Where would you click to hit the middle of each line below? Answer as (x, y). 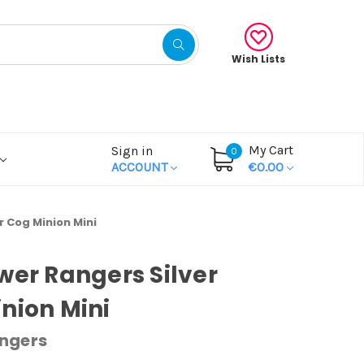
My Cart (271, 149)
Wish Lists (258, 58)
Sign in (132, 150)
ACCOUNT (141, 167)
